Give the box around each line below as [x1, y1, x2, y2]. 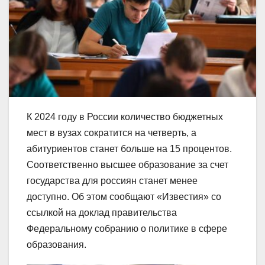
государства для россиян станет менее [27, 175, 198, 186]
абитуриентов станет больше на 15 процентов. [27, 143, 232, 154]
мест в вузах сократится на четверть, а [27, 127, 196, 138]
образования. [27, 239, 86, 250]
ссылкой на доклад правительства [27, 207, 177, 218]
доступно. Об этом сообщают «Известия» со [27, 191, 221, 202]
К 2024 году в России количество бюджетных [27, 111, 223, 122]
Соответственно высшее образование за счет [27, 159, 228, 170]
